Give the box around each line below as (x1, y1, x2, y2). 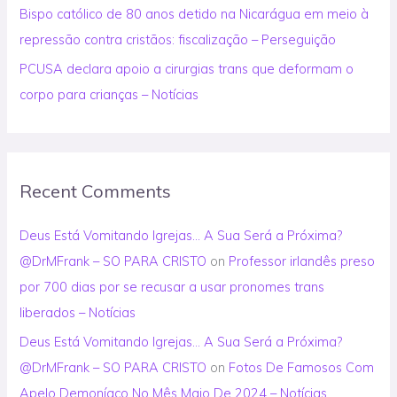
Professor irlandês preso (229, 252, 376, 269)
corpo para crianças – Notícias (19, 85, 199, 103)
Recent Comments (19, 179, 172, 202)
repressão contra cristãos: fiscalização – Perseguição (19, 31, 337, 49)
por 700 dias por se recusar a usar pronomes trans (19, 277, 325, 295)
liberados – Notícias (19, 303, 136, 321)
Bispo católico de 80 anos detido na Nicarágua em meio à (19, 5, 370, 23)
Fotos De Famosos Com (229, 358, 375, 376)
